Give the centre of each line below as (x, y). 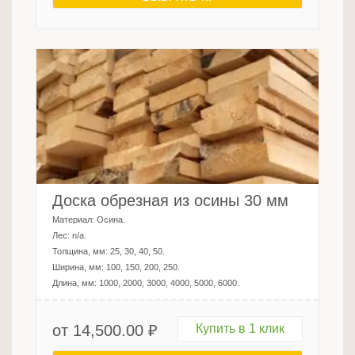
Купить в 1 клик (240, 329)
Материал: (74, 220)
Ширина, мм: (79, 267)
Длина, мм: (76, 283)
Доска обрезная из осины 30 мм (170, 201)
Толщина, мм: (81, 252)
